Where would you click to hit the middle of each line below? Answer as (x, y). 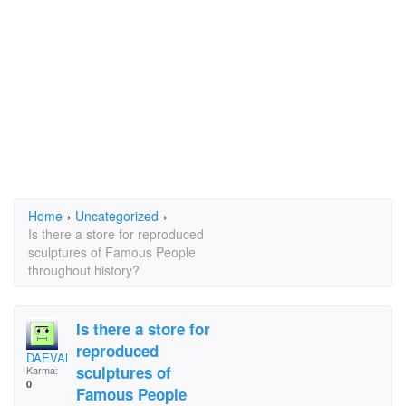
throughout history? (84, 270)
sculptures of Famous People (112, 252)
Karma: (42, 370)
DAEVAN (50, 358)
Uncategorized (117, 216)
